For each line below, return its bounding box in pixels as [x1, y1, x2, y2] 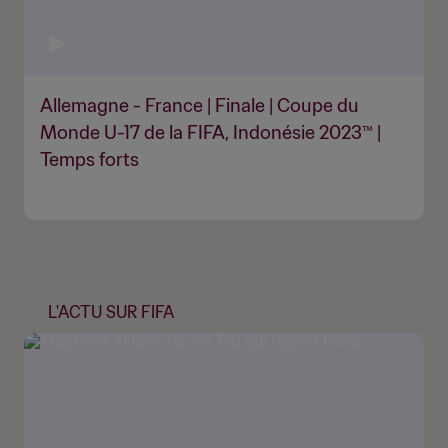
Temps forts [40, 147, 139, 171]
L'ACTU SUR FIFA [48, 301, 174, 322]
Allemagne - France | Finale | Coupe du [40, 93, 359, 117]
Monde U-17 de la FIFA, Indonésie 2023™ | [40, 120, 381, 144]
